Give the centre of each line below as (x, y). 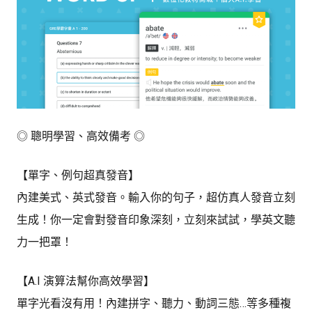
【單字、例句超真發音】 (78, 175)
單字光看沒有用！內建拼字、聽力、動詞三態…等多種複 (154, 304)
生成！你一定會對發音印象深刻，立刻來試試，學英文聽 (156, 220)
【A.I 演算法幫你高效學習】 (86, 281)
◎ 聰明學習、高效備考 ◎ (81, 136)
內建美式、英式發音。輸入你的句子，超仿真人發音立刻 (156, 198)
